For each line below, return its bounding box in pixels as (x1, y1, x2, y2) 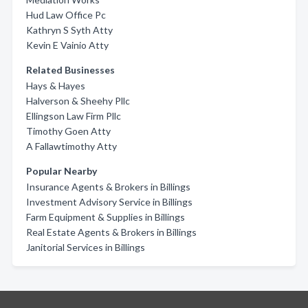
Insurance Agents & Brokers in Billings (26, 181, 190, 192)
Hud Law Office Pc (26, 9, 106, 21)
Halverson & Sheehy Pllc (26, 95, 130, 107)
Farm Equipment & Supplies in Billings (26, 211, 185, 223)
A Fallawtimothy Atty (26, 140, 117, 152)
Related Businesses (26, 64, 115, 76)
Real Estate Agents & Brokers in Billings (26, 226, 197, 238)
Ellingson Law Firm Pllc (26, 110, 121, 122)
